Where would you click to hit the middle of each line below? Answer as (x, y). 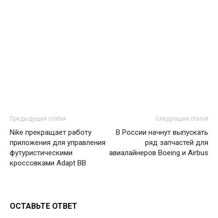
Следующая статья (182, 119)
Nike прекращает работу (51, 132)
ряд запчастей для (177, 143)
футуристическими (41, 153)
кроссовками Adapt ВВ (48, 163)
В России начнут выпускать (162, 132)
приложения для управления (58, 143)
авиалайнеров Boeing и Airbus (159, 153)
